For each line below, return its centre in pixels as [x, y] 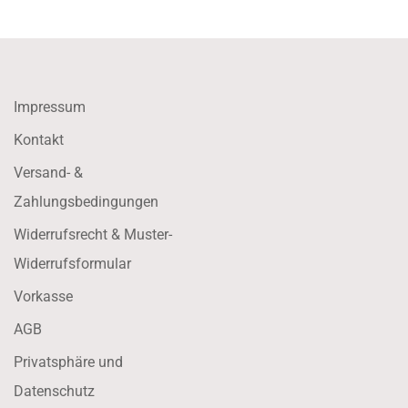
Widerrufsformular [72, 263]
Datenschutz [54, 391]
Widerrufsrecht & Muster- [93, 234]
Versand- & [48, 172]
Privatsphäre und [68, 362]
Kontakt [39, 139]
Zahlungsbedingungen [86, 201]
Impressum [50, 107]
